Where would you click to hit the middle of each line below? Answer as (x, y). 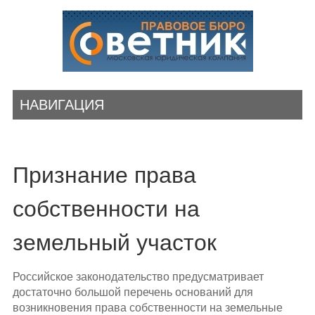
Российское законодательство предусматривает (138, 277)
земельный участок (114, 243)
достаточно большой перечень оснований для (133, 292)
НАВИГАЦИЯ (62, 105)
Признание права (104, 175)
